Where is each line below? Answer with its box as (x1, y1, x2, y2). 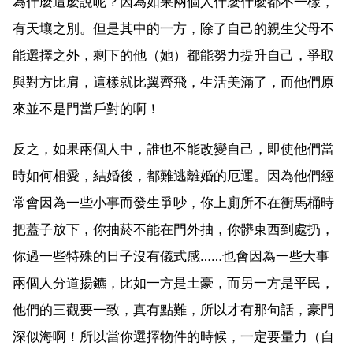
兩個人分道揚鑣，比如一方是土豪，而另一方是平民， (13, 274, 334, 291)
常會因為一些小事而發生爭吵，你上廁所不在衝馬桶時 (13, 194, 334, 210)
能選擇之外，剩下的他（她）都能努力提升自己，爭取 (13, 46, 334, 63)
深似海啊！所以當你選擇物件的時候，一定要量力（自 (13, 328, 334, 344)
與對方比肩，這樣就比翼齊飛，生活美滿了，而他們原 (13, 73, 334, 90)
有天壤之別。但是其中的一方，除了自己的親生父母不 (13, 20, 334, 36)
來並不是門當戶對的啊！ (13, 100, 160, 117)
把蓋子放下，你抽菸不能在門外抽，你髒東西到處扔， (13, 221, 334, 237)
